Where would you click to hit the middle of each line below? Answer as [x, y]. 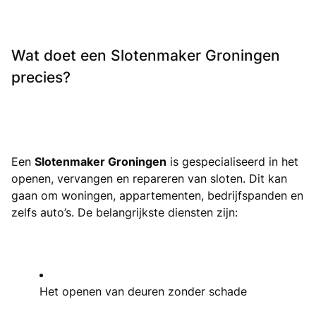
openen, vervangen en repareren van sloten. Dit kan [149, 178]
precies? [41, 77]
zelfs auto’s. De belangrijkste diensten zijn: [124, 212]
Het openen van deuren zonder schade [143, 291]
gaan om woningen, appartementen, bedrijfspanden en [157, 195]
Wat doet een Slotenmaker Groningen [146, 55]
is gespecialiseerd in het [232, 161]
